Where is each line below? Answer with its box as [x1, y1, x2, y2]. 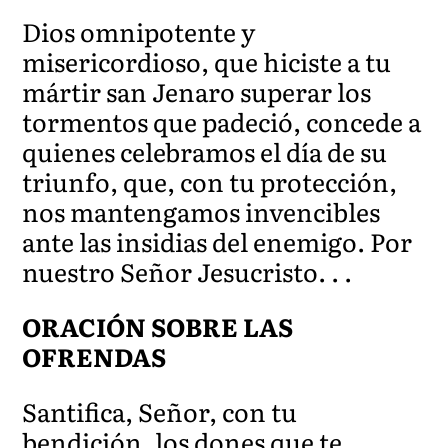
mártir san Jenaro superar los [22, 72, 372, 110]
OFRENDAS [22, 337, 167, 375]
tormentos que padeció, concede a [22, 102, 422, 140]
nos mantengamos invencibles [22, 192, 381, 230]
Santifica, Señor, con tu [22, 392, 298, 430]
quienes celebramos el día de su [22, 132, 388, 170]
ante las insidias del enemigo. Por [22, 222, 413, 260]
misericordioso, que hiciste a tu [22, 42, 392, 80]
